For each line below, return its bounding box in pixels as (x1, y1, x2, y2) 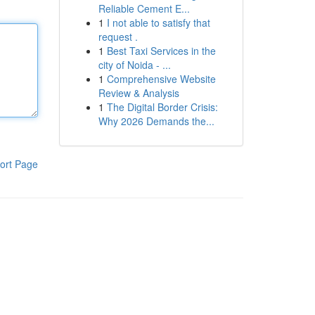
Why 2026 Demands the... (98, 114, 214, 128)
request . (98, 30, 138, 44)
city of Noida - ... (98, 58, 171, 72)
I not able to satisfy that (106, 15, 210, 30)
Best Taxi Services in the (106, 44, 216, 58)
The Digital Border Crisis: (106, 100, 218, 114)
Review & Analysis (98, 86, 179, 100)
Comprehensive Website (106, 72, 216, 86)
